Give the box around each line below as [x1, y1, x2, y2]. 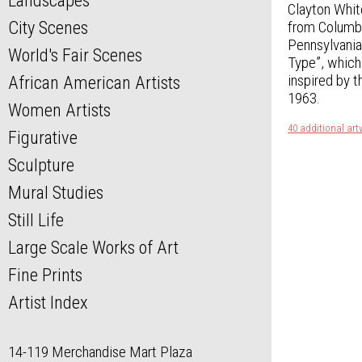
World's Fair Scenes [8, 44, 142, 66]
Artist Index [8, 292, 88, 314]
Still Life [8, 209, 64, 231]
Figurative [8, 127, 78, 149]
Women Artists [8, 99, 111, 121]
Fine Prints [8, 264, 82, 286]
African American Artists [8, 72, 180, 94]
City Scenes [8, 17, 88, 39]
